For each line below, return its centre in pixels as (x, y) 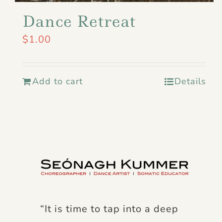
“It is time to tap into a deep (109, 209)
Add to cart (57, 82)
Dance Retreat (79, 22)
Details (191, 82)
